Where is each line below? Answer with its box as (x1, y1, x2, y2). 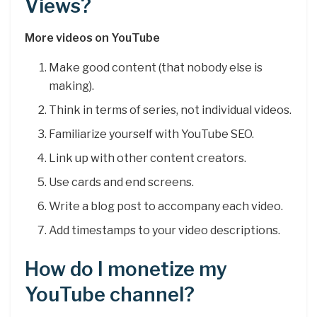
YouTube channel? (25, 282, 195, 306)
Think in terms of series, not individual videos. (49, 103, 292, 117)
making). (49, 79, 95, 93)
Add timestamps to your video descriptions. (49, 223, 281, 237)
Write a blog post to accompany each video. (49, 199, 284, 213)
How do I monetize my (25, 257, 227, 281)
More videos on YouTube (25, 30, 160, 45)
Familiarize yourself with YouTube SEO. (49, 127, 255, 141)
